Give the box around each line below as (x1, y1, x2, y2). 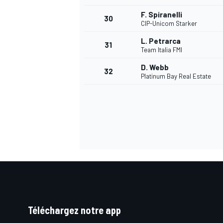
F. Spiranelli (141, 10, 182, 19)
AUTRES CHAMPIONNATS (78, 57, 159, 66)
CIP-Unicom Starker (141, 19, 197, 28)
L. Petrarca (141, 36, 181, 46)
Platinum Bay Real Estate (141, 72, 211, 81)
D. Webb (141, 63, 169, 72)
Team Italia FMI (141, 46, 182, 54)
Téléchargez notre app (28, 204, 121, 217)
